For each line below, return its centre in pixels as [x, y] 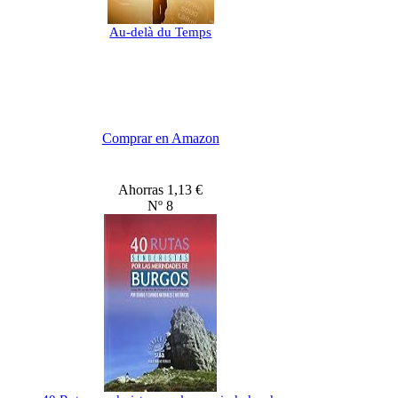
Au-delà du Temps [161, 32]
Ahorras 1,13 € [161, 190]
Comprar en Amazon [160, 139]
